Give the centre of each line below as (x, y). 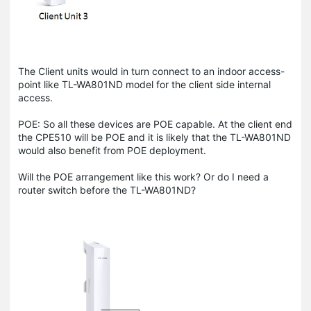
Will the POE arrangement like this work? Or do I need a (143, 177)
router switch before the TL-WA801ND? (107, 190)
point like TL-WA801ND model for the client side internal (144, 85)
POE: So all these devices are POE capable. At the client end (155, 124)
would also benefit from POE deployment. (112, 151)
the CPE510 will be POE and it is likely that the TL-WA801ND (154, 137)
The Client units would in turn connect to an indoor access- (151, 72)
